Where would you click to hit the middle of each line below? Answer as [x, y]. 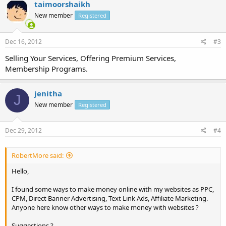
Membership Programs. [46, 68]
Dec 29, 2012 [23, 130]
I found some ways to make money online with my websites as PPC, [113, 189]
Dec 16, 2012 [23, 41]
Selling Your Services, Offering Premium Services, [91, 58]
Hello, [20, 171]
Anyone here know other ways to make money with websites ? [105, 208]
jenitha [48, 93]
